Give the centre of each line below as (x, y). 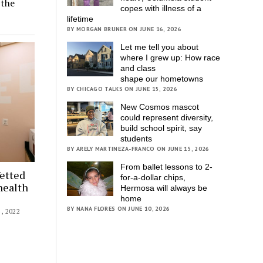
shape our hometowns (163, 79)
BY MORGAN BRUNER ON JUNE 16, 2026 (124, 29)
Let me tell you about (160, 47)
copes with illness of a (161, 9)
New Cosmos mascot (160, 107)
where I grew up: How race (171, 58)
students (138, 139)
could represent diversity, (167, 118)
